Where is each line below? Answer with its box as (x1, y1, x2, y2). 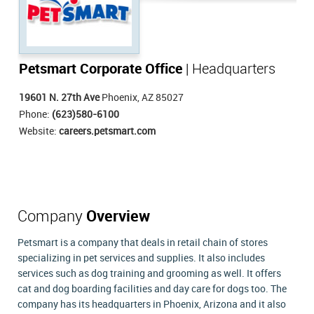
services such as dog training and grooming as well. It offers (18, 268, 281, 280)
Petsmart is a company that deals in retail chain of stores (18, 238, 268, 249)
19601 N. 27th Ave (19, 93, 100, 104)
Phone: (19, 109, 52, 121)
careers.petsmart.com (59, 126, 156, 137)
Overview (86, 209, 150, 226)
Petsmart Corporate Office (19, 62, 182, 78)
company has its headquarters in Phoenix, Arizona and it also (18, 299, 286, 310)
